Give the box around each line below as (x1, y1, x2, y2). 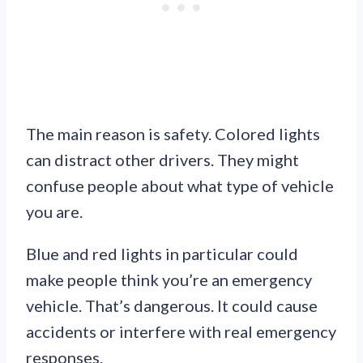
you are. (26, 202, 83, 222)
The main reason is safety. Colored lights (26, 124, 320, 144)
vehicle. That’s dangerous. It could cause (26, 296, 318, 316)
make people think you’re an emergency (26, 270, 312, 290)
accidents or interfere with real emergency (26, 322, 336, 342)
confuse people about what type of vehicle (26, 176, 334, 196)
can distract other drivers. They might (26, 150, 299, 170)
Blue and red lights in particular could (26, 244, 298, 264)
